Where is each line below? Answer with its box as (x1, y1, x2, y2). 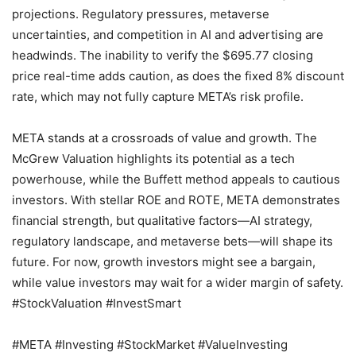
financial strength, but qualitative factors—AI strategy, (12, 213, 312, 229)
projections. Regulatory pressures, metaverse (12, 6, 269, 22)
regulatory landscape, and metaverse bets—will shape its (12, 234, 333, 250)
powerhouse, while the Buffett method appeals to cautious (12, 172, 340, 188)
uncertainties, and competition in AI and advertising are (12, 27, 323, 43)
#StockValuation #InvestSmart (12, 296, 181, 311)
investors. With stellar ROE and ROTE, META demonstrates (12, 192, 340, 208)
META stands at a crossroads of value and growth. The (12, 130, 317, 146)
